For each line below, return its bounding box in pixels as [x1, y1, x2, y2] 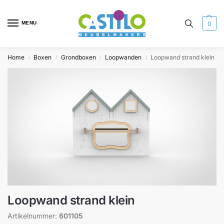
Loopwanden [105, 53, 142, 61]
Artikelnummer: [7, 211, 59, 220]
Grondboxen [60, 53, 96, 61]
